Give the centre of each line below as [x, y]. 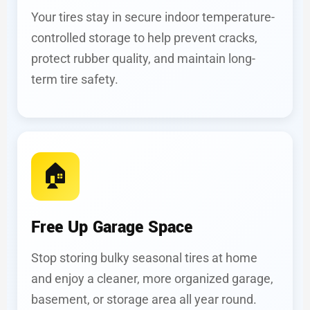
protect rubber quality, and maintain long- [143, 58]
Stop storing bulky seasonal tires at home [144, 258]
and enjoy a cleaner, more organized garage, [152, 279]
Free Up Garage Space [112, 227]
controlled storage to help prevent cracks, [144, 38]
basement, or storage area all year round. [144, 299]
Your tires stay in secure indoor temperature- [153, 17]
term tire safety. [75, 79]
